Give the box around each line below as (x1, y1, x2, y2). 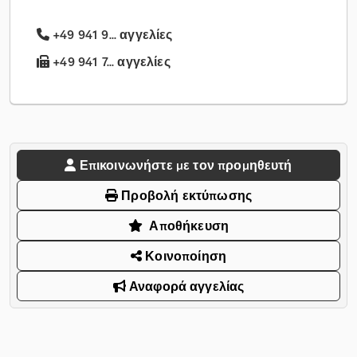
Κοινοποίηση (142, 248, 227, 265)
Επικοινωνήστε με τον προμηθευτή (79, 157, 292, 174)
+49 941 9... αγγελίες (53, 26, 173, 43)
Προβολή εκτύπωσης (118, 187, 253, 204)
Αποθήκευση (149, 218, 229, 234)
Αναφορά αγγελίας (125, 278, 245, 295)
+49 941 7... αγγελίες (49, 53, 171, 70)
